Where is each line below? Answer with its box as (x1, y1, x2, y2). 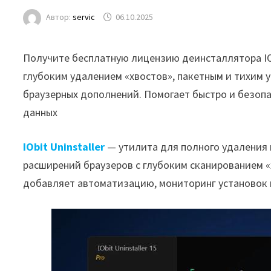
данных (23, 105, 58, 119)
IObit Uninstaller (23, 140, 105, 154)
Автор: (46, 11, 73, 23)
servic (73, 11, 96, 23)
